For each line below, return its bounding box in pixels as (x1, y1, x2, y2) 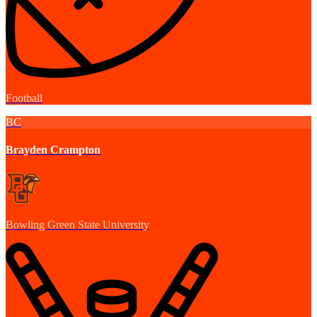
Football (6, 92, 42, 105)
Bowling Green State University (6, 218, 149, 231)
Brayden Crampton (6, 144, 100, 156)
